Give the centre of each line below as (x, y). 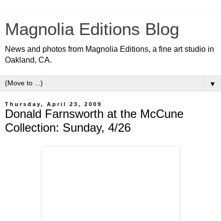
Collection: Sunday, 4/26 (68, 128)
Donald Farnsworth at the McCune (94, 114)
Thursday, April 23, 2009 (54, 104)
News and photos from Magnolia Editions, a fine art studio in (110, 49)
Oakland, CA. (28, 60)
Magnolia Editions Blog (92, 29)
